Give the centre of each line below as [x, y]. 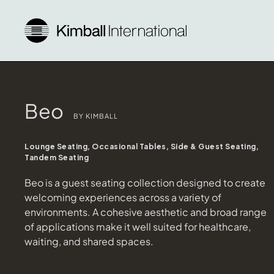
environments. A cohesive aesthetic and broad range [146, 212]
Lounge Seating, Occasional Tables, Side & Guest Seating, [142, 146]
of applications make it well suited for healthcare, [138, 227]
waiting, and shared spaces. [89, 241]
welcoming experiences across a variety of [123, 197]
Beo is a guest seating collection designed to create [145, 183]
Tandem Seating [57, 157]
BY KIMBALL [96, 116]
